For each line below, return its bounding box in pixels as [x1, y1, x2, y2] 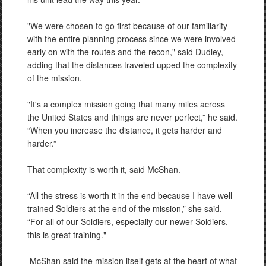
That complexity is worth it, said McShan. [27, 163, 180, 175]
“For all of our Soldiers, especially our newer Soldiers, [27, 216, 228, 227]
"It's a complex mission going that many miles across [27, 98, 225, 110]
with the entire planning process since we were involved [27, 33, 236, 45]
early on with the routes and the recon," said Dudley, [27, 46, 223, 58]
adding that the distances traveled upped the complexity [27, 59, 237, 71]
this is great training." [27, 229, 106, 240]
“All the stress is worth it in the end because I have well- [27, 189, 235, 201]
